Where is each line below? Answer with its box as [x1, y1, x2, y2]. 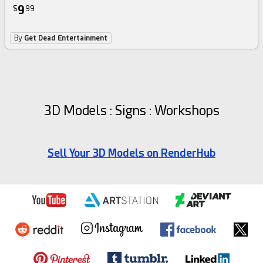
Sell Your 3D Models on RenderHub [48, 147, 215, 160]
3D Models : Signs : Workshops [43, 103, 220, 119]
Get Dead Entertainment [24, 34, 108, 43]
